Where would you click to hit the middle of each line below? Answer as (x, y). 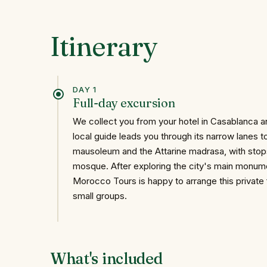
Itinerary (104, 46)
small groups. (100, 195)
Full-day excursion (124, 103)
